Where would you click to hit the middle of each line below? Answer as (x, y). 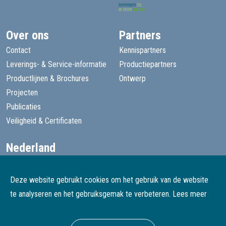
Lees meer (190, 194)
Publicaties (23, 106)
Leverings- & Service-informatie (56, 64)
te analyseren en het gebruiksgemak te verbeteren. (91, 194)
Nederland (31, 148)
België (21, 189)
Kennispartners (143, 50)
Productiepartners (148, 64)
